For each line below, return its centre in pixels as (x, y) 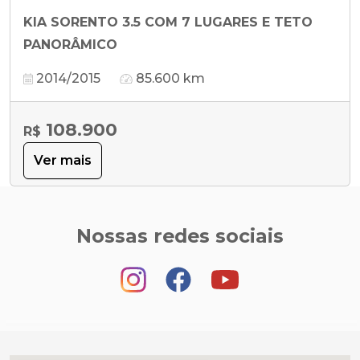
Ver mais (63, 160)
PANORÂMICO (70, 44)
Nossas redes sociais (180, 235)
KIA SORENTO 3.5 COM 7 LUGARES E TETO (168, 22)
